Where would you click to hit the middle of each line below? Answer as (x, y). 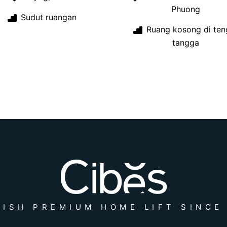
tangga (186, 42)
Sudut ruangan (47, 17)
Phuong (186, 9)
